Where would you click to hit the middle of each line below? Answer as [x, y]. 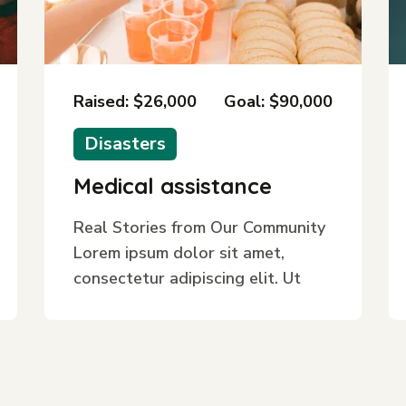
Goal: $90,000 [278, 101]
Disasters [125, 144]
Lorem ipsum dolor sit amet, [179, 253]
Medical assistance [173, 186]
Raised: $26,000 [135, 101]
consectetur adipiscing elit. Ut [187, 278]
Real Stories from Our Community [199, 227]
